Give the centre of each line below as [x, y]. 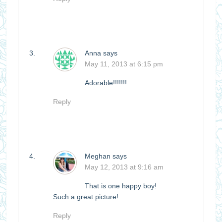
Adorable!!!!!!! [106, 83]
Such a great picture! [85, 196]
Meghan [97, 156]
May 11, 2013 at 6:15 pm [124, 64]
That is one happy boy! [120, 186]
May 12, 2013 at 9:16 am [124, 167]
